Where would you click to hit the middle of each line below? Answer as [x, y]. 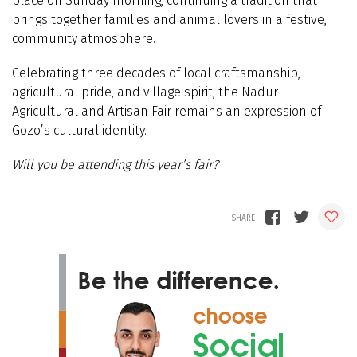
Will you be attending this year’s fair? [115, 164]
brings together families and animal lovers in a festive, [169, 19]
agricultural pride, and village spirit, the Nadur [145, 92]
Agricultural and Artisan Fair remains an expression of [167, 111]
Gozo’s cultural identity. [79, 130]
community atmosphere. [84, 38]
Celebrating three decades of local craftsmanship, [156, 73]
